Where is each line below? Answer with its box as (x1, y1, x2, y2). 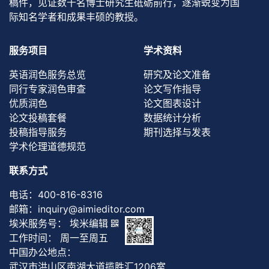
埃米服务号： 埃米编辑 (9, 217, 111, 229)
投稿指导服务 (9, 125, 67, 138)
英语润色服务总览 (9, 68, 86, 80)
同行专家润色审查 (9, 82, 86, 95)
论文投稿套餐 (9, 111, 67, 124)
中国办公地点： (9, 246, 76, 258)
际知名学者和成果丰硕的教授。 (9, 10, 144, 23)
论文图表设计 (144, 97, 201, 109)
